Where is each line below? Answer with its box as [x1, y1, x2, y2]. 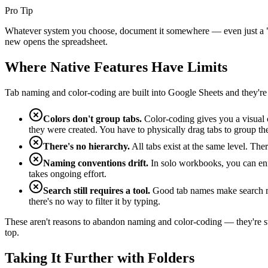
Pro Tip [5, 5, 33, 16]
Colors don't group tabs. [43, 114, 142, 124]
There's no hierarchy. [43, 141, 130, 152]
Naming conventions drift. [43, 158, 148, 169]
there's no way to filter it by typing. [29, 196, 160, 207]
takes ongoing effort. [29, 169, 106, 179]
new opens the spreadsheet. [5, 36, 108, 47]
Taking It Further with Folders [5, 250, 194, 266]
